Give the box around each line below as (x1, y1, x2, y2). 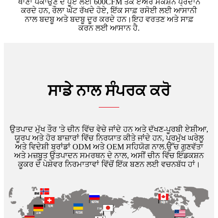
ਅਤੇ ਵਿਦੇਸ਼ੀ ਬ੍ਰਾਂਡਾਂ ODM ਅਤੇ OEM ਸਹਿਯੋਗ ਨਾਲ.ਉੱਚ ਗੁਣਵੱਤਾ (15, 142, 203, 151)
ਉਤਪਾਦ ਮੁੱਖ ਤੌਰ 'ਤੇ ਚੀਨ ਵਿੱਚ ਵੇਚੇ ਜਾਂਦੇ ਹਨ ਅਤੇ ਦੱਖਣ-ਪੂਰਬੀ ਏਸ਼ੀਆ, (10, 125, 208, 133)
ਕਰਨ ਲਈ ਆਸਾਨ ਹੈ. (78, 23, 140, 32)
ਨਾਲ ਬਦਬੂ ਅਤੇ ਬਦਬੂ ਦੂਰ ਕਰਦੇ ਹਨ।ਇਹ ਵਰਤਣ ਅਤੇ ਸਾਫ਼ (24, 15, 194, 23)
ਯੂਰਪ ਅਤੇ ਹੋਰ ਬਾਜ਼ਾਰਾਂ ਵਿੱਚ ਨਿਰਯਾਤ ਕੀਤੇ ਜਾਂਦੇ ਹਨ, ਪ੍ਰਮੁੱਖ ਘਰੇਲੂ (14, 133, 204, 142)
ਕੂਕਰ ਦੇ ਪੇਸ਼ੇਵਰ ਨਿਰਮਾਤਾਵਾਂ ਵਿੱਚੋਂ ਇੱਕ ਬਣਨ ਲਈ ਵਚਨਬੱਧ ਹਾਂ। (18, 160, 200, 168)
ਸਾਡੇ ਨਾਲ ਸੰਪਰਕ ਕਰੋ (48, 81, 170, 99)
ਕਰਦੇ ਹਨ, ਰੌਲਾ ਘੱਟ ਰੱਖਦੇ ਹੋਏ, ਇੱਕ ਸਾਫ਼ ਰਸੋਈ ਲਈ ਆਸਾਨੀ (21, 6, 197, 15)
